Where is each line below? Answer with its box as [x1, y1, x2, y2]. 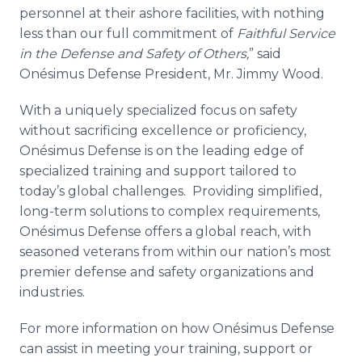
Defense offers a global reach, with [84, 224, 311, 239]
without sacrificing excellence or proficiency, [19, 123, 306, 138]
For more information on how [19, 321, 213, 336]
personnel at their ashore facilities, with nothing [19, 6, 325, 21]
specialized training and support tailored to [19, 163, 297, 179]
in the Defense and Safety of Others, [19, 46, 249, 61]
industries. [19, 284, 88, 300]
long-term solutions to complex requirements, [19, 204, 320, 219]
